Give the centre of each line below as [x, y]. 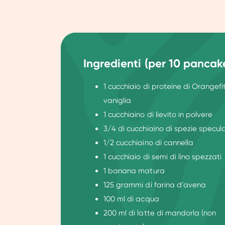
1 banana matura [134, 171]
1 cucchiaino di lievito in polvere [158, 115]
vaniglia [118, 101]
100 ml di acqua [131, 199]
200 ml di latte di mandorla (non [160, 213]
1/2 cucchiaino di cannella [148, 143]
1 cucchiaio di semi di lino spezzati [162, 157]
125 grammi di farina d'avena [155, 185]
